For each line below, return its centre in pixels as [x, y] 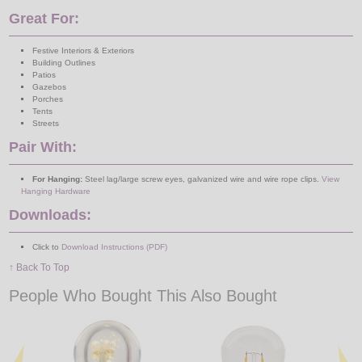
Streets [45, 124]
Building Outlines [63, 63]
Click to [46, 247]
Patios [44, 75]
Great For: [44, 19]
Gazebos [49, 87]
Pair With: [43, 147]
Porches [47, 99]
